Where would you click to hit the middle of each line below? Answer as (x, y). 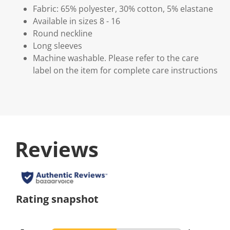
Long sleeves (57, 45)
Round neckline (63, 33)
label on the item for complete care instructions (125, 70)
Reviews (57, 149)
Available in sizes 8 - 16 (76, 21)
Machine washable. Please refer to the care (116, 58)
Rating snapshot (57, 199)
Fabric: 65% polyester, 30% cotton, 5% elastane (123, 8)
